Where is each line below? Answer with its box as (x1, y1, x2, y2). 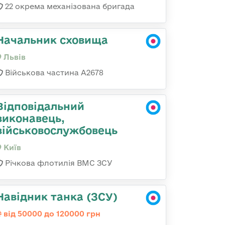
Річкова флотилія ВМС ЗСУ (3, 159, 113, 167)
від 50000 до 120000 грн (2, 209, 100, 218)
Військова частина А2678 (3, 68, 103, 77)
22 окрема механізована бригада (3, 2, 135, 11)
